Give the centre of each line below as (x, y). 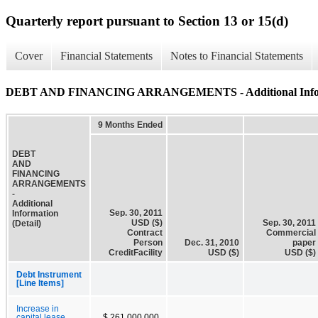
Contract (145, 232)
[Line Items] (40, 283)
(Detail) (27, 223)
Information (35, 213)
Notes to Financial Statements (237, 56)
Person (148, 242)
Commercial (291, 232)
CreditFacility (136, 252)
